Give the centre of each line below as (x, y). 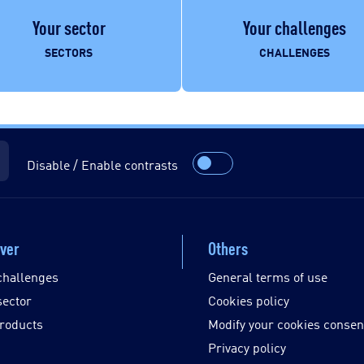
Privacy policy (247, 348)
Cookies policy (248, 301)
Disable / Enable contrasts (102, 165)
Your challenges (294, 26)
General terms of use (267, 277)
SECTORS (69, 52)
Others (227, 247)
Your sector (69, 26)
